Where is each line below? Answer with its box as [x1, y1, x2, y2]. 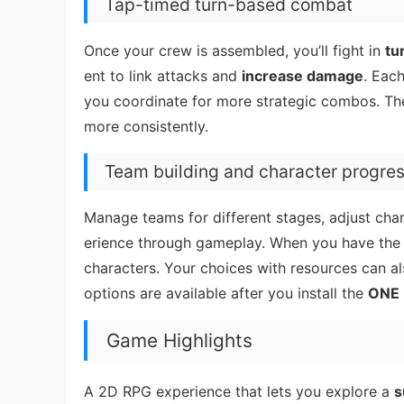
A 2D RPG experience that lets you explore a [84, 381, 394, 400]
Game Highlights [106, 328, 252, 352]
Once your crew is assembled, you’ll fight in [84, 41, 385, 60]
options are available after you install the [84, 284, 368, 303]
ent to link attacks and [84, 66, 242, 85]
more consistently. [84, 116, 208, 135]
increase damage [242, 66, 363, 85]
